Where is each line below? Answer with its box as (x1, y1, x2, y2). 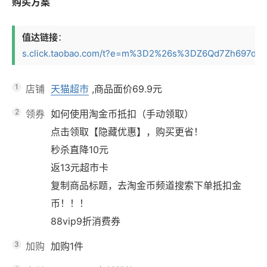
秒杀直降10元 (51, 144, 108, 156)
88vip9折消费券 (51, 215, 120, 227)
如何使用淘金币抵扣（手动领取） (51, 108, 194, 120)
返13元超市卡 (51, 162, 108, 173)
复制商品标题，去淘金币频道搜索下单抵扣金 (51, 179, 241, 191)
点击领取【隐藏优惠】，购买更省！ (51, 126, 203, 138)
